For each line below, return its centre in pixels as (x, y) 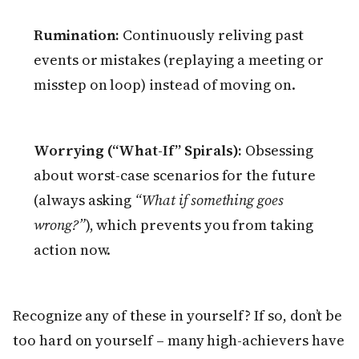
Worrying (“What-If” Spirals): (138, 151)
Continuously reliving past (212, 35)
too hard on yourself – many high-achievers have (179, 341)
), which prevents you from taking (199, 225)
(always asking (85, 200)
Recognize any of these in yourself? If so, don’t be (178, 316)
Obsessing (278, 151)
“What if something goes (209, 200)
